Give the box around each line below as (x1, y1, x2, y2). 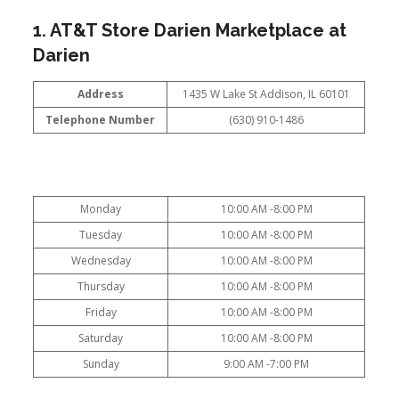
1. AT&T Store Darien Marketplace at (33, 20, 347, 41)
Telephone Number (45, 112, 156, 127)
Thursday (77, 278, 125, 294)
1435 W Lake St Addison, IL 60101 (182, 86, 350, 102)
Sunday (82, 355, 119, 371)
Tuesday (79, 226, 123, 242)
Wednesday (70, 252, 131, 268)
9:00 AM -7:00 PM (224, 355, 310, 371)
